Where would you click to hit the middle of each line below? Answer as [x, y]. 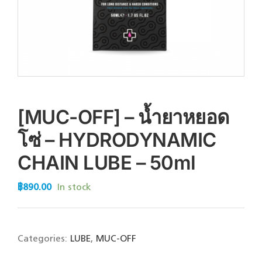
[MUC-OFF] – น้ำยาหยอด [123, 117]
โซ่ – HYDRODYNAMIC [117, 140]
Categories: [44, 239]
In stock [74, 188]
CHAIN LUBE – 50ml [107, 163]
